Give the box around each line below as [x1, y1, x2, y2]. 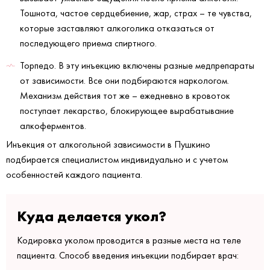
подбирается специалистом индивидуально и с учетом [6, 154, 228, 166]
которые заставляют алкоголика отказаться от [20, 22, 215, 34]
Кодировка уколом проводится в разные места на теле [17, 234, 241, 246]
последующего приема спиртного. [20, 37, 157, 49]
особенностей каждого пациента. [6, 169, 142, 181]
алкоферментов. [20, 120, 86, 132]
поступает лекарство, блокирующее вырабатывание [20, 105, 234, 117]
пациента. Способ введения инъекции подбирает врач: [17, 250, 239, 262]
